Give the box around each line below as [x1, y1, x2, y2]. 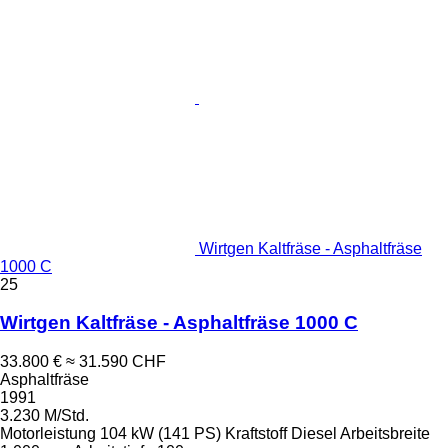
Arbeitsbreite [340, 425, 430, 442]
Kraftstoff [225, 425, 287, 442]
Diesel [291, 425, 337, 442]
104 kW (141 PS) [100, 425, 221, 442]
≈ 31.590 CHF [66, 353, 166, 370]
